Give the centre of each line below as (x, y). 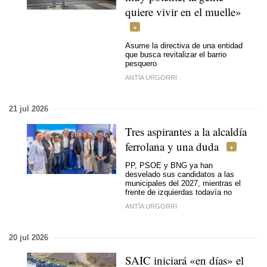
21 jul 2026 (29, 108)
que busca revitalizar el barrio (176, 55)
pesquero (141, 63)
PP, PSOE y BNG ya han (169, 165)
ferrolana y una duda (172, 146)
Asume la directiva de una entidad (184, 46)
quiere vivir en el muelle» (183, 11)
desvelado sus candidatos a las (180, 174)
